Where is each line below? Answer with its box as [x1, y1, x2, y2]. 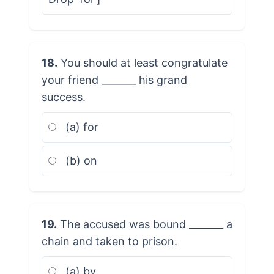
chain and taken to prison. [41, 234, 177, 248]
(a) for [62, 120, 98, 133]
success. [41, 90, 86, 103]
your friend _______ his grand [41, 73, 187, 86]
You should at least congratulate [57, 56, 228, 69]
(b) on [62, 154, 97, 167]
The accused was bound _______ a [56, 217, 232, 231]
